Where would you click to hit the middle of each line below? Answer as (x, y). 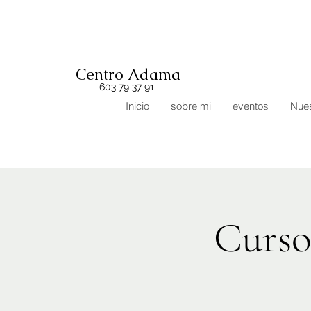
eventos (251, 106)
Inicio (137, 106)
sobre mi (191, 106)
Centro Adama (128, 75)
